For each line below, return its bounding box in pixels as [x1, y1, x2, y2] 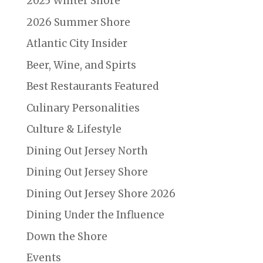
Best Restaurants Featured [26, 80, 159, 93]
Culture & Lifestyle [26, 123, 122, 136]
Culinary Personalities [26, 101, 140, 114]
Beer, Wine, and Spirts [26, 58, 136, 72]
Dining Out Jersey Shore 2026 [26, 187, 176, 200]
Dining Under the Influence [26, 208, 164, 222]
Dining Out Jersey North [26, 144, 148, 157]
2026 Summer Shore [26, 15, 130, 29]
